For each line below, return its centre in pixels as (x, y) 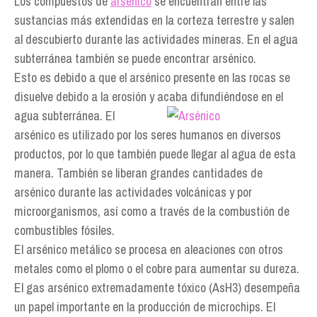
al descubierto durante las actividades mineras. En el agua (156, 39)
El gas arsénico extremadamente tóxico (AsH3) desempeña (157, 288)
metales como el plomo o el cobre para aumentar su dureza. (157, 269)
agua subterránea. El (64, 116)
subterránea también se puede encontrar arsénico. (135, 58)
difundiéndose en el (237, 97)
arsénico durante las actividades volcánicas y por (133, 192)
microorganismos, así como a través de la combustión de (152, 211)
